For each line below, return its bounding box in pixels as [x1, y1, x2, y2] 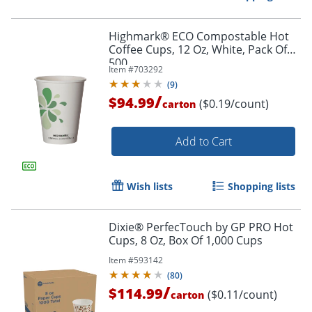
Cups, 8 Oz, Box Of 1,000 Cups [109, 233, 263, 249]
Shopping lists [228, 180, 295, 194]
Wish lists [127, 180, 173, 194]
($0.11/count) [208, 287, 277, 303]
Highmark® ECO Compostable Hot [109, 29, 289, 45]
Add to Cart [175, 134, 232, 150]
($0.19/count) [199, 96, 269, 112]
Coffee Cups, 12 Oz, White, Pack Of [109, 42, 287, 58]
